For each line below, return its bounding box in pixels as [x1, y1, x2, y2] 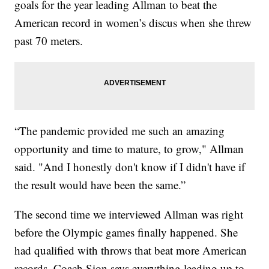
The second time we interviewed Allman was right [14, 206, 244, 222]
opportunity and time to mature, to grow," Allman [14, 141, 244, 156]
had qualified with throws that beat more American [14, 242, 247, 258]
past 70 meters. [14, 32, 83, 48]
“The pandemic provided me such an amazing [14, 122, 225, 138]
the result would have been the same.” [14, 177, 186, 192]
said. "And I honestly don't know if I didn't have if [14, 159, 246, 174]
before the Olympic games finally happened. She [14, 224, 238, 240]
